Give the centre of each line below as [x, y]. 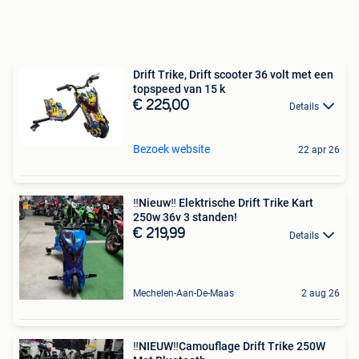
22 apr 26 [319, 150]
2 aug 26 [321, 294]
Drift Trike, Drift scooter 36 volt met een [233, 74]
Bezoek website [171, 149]
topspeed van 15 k [179, 89]
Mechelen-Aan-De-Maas [184, 294]
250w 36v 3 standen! [185, 218]
